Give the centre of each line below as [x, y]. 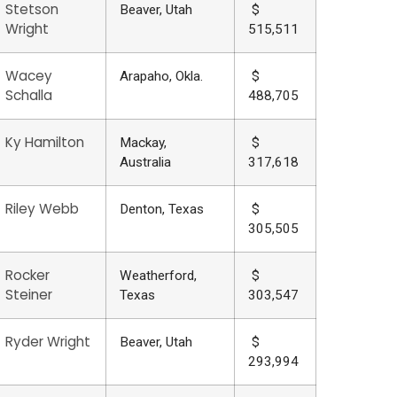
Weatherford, [158, 276]
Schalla [28, 96]
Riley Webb [42, 209]
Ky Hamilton [44, 143]
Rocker [27, 276]
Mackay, [143, 143]
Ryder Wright [47, 342]
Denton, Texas [161, 210]
